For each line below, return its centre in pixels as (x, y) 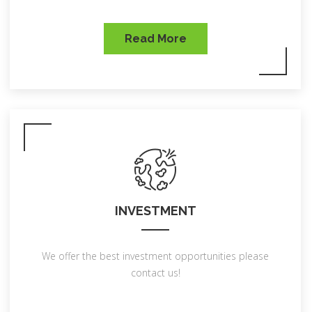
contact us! (155, 273)
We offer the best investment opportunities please (155, 256)
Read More (155, 39)
